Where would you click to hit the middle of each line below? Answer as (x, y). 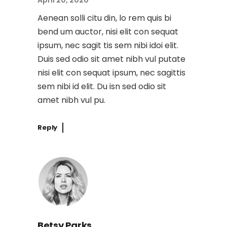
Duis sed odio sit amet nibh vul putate (111, 59)
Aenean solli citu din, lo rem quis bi (104, 18)
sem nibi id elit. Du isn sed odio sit (102, 87)
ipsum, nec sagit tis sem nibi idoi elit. (108, 46)
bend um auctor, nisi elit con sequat (108, 32)
